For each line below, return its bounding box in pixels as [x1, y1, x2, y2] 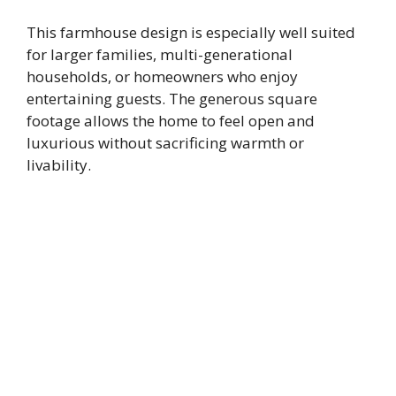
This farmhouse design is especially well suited [27, 22, 355, 43]
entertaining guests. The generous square [27, 88, 317, 110]
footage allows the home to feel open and [27, 110, 315, 132]
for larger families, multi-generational [27, 44, 293, 65]
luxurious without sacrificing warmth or [27, 133, 304, 154]
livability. [27, 155, 91, 176]
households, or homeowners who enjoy [27, 66, 298, 88]
